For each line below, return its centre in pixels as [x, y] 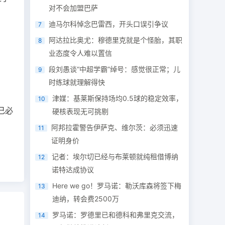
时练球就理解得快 [77, 82]
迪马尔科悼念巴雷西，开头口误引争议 [109, 24]
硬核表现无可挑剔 [81, 111]
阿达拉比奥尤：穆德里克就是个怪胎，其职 [116, 40]
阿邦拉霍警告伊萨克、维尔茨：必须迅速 [115, 127]
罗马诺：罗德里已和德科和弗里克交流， [116, 215]
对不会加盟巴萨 [74, 8]
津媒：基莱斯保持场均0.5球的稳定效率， [118, 98]
